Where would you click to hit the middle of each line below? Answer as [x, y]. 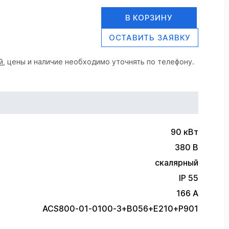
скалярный [177, 162]
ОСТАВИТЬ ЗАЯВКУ [150, 38]
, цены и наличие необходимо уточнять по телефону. [99, 62]
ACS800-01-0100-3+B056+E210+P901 [120, 208]
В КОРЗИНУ [149, 18]
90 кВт [185, 132]
